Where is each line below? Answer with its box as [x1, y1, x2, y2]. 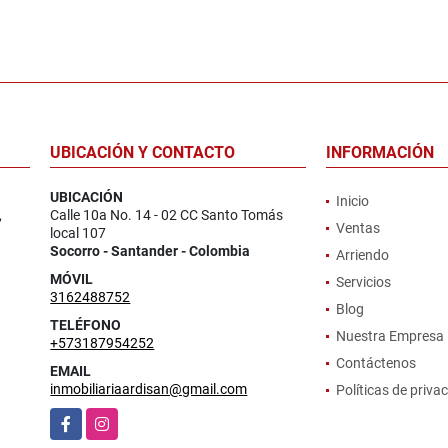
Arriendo [335, 246, 389, 263]
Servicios [335, 273, 391, 290]
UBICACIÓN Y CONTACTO [50, 142, 236, 162]
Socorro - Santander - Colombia [50, 242, 251, 259]
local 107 [50, 224, 107, 241]
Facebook [50, 409, 112, 426]
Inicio [335, 192, 369, 209]
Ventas [335, 219, 380, 236]
